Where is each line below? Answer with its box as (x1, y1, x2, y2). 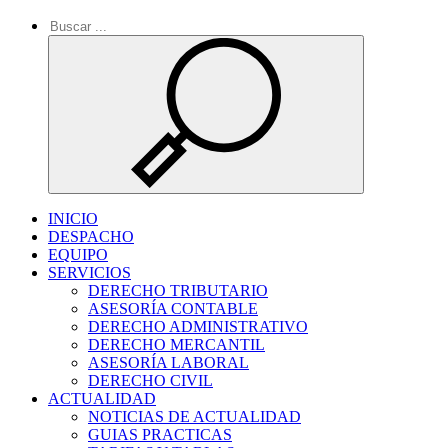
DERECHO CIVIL (88, 372, 213, 389)
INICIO (48, 210, 98, 227)
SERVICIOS (48, 264, 131, 281)
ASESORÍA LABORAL (88, 354, 249, 371)
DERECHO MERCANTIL (88, 336, 265, 353)
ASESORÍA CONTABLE (88, 300, 258, 317)
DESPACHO (48, 228, 134, 245)
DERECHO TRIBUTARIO (88, 282, 268, 299)
